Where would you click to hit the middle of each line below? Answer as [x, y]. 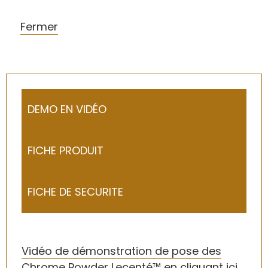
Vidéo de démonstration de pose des [121, 251]
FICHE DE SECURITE [75, 192]
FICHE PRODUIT [66, 151]
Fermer [39, 27]
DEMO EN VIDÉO [67, 109]
